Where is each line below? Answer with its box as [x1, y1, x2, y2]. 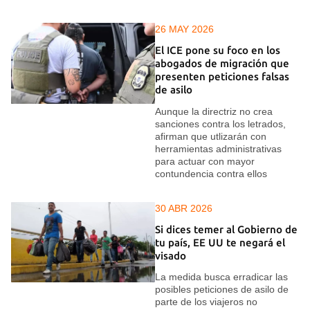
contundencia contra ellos [155, 167, 267, 179]
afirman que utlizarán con [155, 130, 266, 142]
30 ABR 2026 [155, 202, 212, 214]
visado [155, 249, 186, 262]
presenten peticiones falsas [155, 71, 289, 83]
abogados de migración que [155, 57, 289, 70]
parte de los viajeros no [155, 296, 257, 308]
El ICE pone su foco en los [155, 44, 280, 57]
